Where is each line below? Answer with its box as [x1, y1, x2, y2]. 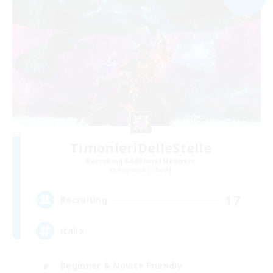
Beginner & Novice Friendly [60, 260, 182, 272]
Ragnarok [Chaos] [117, 165, 172, 174]
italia [60, 225, 84, 237]
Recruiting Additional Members [86, 156, 196, 165]
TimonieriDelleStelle [70, 138, 211, 157]
